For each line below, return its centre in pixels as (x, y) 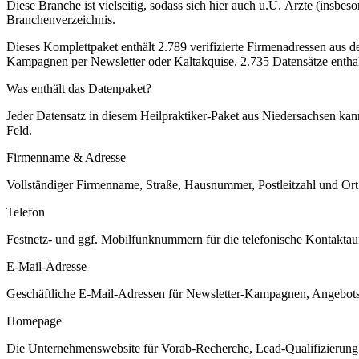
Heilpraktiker (173, 115)
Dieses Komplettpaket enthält (82, 46)
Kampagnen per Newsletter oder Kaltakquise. (122, 61)
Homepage (34, 321)
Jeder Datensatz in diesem (73, 115)
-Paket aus (234, 115)
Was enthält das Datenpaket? (79, 88)
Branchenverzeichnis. (61, 19)
